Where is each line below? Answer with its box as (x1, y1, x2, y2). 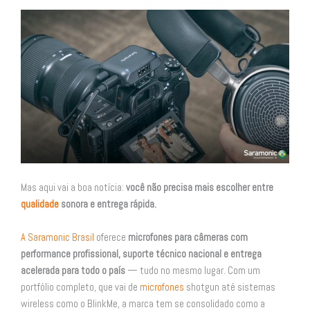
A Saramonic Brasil (21, 230, 94, 244)
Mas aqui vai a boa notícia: (21, 181, 126, 194)
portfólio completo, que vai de (21, 280, 140, 293)
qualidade (21, 198, 59, 211)
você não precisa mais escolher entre (126, 181, 273, 194)
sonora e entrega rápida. (59, 198, 156, 211)
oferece (94, 230, 128, 244)
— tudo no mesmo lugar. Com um (125, 264, 260, 277)
